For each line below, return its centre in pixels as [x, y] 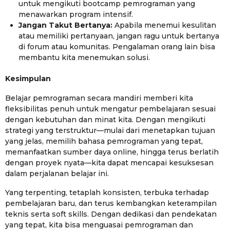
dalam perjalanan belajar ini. [57, 173]
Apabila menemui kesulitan [165, 25]
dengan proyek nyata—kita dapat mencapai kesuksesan [109, 162]
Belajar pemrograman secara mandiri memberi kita [99, 98]
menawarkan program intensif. [76, 14]
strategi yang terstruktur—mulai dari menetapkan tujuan [110, 130]
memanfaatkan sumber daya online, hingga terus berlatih [112, 152]
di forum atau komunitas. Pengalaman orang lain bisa [117, 47]
